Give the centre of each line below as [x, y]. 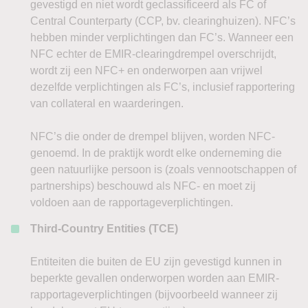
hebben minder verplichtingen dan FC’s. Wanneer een [162, 37]
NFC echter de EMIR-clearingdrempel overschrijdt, [153, 54]
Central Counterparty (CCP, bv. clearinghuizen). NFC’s [163, 21]
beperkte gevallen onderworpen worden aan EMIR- [155, 278]
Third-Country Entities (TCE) [104, 229]
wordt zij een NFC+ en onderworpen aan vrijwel [146, 70]
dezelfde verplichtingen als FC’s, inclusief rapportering [163, 87]
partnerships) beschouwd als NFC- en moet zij [143, 186]
